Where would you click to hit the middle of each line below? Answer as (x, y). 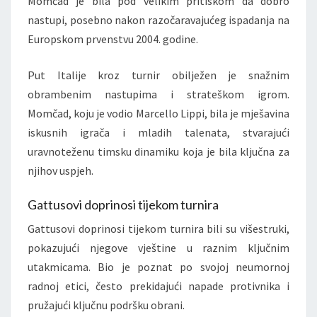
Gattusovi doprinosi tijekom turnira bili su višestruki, (158, 229)
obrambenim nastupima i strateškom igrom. (158, 94)
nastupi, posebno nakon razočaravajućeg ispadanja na (158, 20)
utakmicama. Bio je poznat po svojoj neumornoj (158, 267)
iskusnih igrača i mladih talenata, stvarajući (158, 133)
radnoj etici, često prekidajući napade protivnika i (158, 286)
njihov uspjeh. (60, 171)
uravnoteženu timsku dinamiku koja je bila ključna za (158, 152)
